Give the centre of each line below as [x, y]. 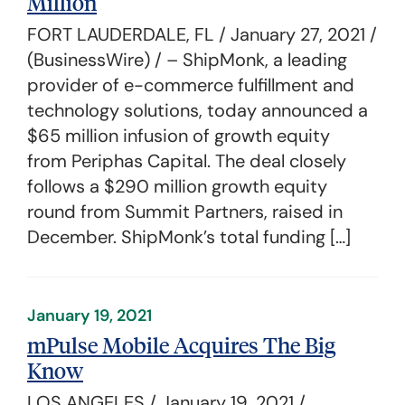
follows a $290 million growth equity [177, 186]
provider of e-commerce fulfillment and [191, 85]
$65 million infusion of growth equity [179, 136]
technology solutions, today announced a [198, 110]
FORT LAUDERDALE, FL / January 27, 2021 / [202, 34]
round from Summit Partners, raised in [185, 212]
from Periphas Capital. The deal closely [187, 161]
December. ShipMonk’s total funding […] [189, 237]
